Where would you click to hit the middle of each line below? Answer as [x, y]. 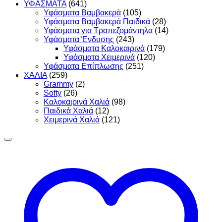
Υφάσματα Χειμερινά [99, 57]
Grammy [58, 84]
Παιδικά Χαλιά [68, 111]
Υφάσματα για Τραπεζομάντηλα [98, 30]
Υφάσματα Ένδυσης [79, 39]
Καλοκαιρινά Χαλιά [77, 102]
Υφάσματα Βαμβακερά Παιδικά [97, 21]
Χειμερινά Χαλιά [72, 119]
